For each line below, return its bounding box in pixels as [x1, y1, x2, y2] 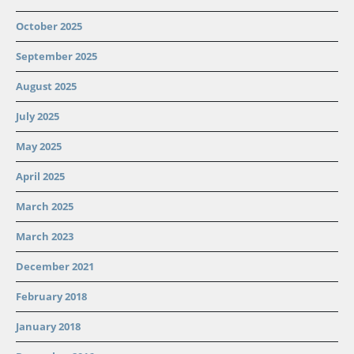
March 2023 [16, 229, 73, 244]
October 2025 [16, 19, 82, 34]
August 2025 [16, 79, 77, 94]
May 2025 [16, 139, 62, 154]
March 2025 [16, 199, 73, 214]
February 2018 [16, 289, 87, 304]
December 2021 [16, 259, 94, 274]
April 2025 [16, 169, 65, 184]
